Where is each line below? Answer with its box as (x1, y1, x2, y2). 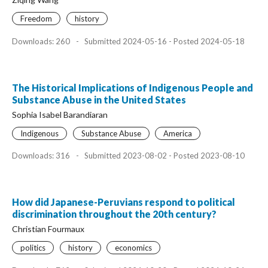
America (163, 128, 192, 138)
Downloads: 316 (12, 151, 72, 160)
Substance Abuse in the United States (12, 93, 186, 105)
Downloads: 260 (12, 36, 72, 46)
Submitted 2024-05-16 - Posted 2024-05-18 (83, 36, 245, 46)
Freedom (20, 14, 52, 23)
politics (20, 243, 45, 252)
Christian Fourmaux (12, 224, 84, 234)
